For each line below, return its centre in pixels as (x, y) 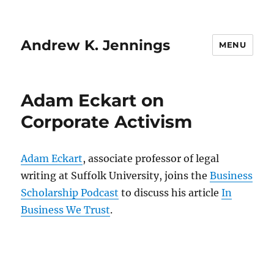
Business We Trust (66, 210)
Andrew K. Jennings (96, 45)
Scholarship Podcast (70, 193)
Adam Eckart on (93, 100)
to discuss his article (170, 193)
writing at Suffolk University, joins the (116, 176)
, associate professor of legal (151, 158)
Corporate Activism (107, 122)
